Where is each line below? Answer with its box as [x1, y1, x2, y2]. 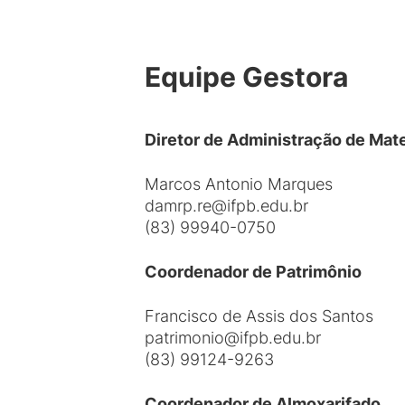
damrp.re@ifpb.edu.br [145, 196, 308, 215]
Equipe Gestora [145, 61, 348, 93]
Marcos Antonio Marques [145, 174, 333, 193]
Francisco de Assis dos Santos [145, 306, 373, 325]
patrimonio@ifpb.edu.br [145, 328, 321, 347]
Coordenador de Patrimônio [145, 262, 362, 281]
